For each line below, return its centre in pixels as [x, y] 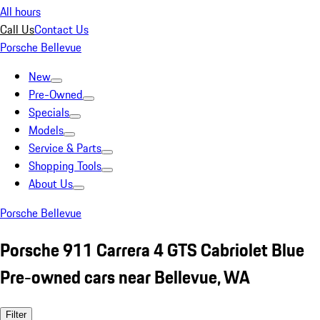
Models [46, 130]
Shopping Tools [65, 166]
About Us [51, 184]
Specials [49, 112]
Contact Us [61, 29]
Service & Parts [65, 148]
